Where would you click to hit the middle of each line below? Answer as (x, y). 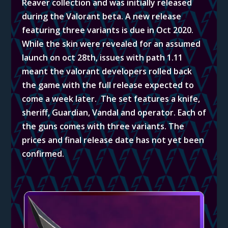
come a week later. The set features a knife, (111, 99)
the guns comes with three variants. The (103, 126)
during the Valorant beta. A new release (101, 17)
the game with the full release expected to (108, 85)
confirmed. (43, 154)
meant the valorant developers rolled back (107, 72)
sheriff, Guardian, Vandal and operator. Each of (114, 113)
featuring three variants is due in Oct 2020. (107, 30)
